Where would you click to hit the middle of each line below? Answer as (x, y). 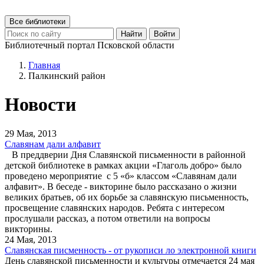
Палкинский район (67, 76)
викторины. (32, 229)
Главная (44, 65)
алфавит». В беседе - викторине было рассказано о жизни (121, 186)
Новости (40, 105)
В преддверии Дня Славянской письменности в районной (125, 154)
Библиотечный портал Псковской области (90, 45)
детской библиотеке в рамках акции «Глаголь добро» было (123, 165)
